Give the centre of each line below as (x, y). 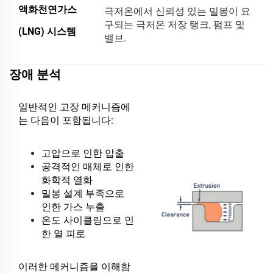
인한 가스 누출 (73, 207)
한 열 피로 (63, 233)
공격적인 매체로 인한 (88, 166)
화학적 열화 (67, 180)
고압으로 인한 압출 (83, 153)
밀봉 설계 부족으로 (83, 193)
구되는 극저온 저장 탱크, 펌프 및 (175, 24)
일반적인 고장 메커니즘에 (74, 107)
